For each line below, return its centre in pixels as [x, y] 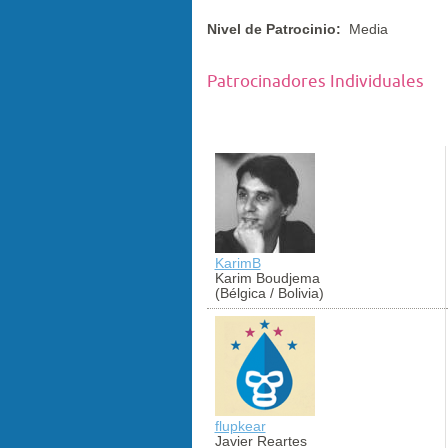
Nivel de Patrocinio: [276, 28]
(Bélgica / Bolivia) [269, 292]
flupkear [240, 425]
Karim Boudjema [267, 277]
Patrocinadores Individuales [315, 81]
